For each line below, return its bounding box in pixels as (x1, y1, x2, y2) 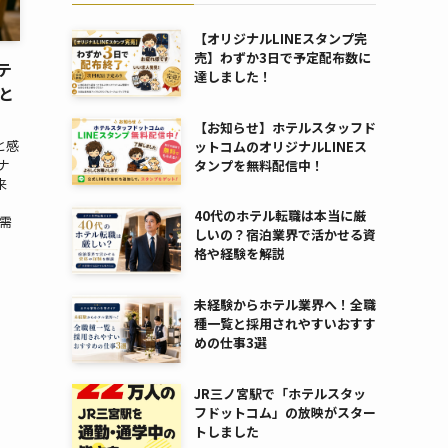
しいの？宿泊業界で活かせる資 (193, 225, 376, 245)
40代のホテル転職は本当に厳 (193, 206, 366, 226)
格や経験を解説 (193, 244, 285, 264)
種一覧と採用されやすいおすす (193, 313, 376, 333)
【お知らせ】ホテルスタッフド (193, 117, 376, 137)
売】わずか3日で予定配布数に (193, 48, 371, 67)
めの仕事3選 (193, 332, 267, 352)
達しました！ (193, 67, 272, 86)
